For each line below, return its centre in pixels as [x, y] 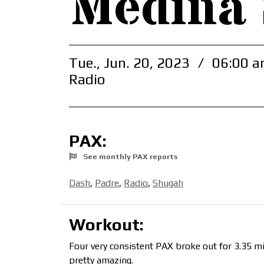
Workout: [106, 225]
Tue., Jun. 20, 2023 [131, 63]
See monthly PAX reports [129, 157]
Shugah [168, 183]
